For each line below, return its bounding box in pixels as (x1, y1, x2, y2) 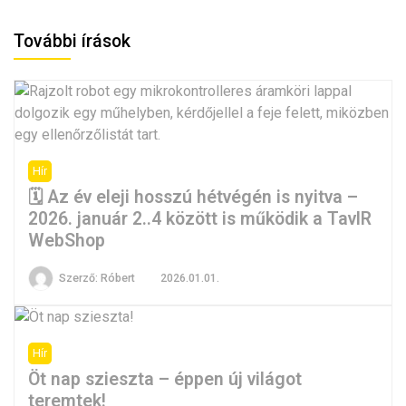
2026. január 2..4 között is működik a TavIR (28, 208, 372, 229)
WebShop (28, 229, 105, 251)
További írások (14, 30, 130, 52)
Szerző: (59, 270, 101, 285)
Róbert (101, 270, 135, 285)
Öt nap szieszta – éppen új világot (28, 368, 302, 390)
